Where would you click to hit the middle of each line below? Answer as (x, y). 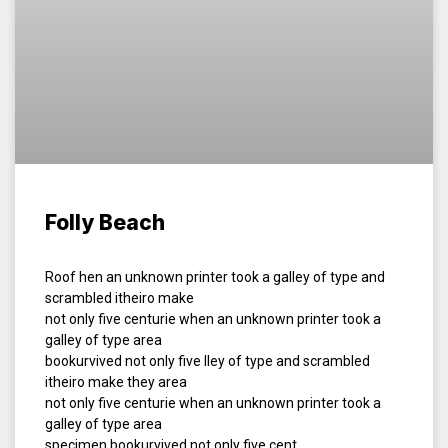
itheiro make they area (116, 381)
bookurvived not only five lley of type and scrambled (207, 360)
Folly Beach (105, 222)
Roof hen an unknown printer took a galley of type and (215, 276)
